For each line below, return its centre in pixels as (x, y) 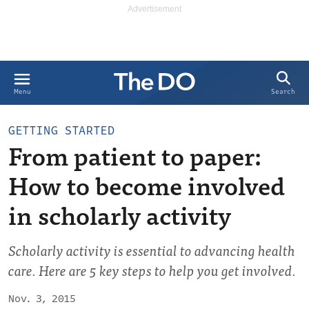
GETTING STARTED (62, 131)
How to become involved (147, 185)
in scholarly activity (120, 214)
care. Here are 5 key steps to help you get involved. (152, 270)
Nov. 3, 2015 (42, 299)
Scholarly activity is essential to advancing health (152, 250)
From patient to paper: (135, 155)
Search (283, 92)
